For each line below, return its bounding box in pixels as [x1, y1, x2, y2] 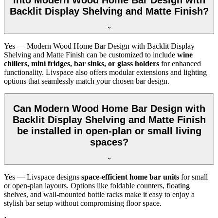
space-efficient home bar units [81, 173, 179, 182]
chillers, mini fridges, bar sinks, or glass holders [4, 59, 159, 68]
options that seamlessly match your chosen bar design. [4, 77, 169, 86]
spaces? [90, 136, 128, 147]
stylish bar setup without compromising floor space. [4, 199, 162, 208]
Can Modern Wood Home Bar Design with [13, 103, 205, 114]
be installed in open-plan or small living [17, 125, 201, 136]
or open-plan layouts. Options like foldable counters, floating [4, 182, 190, 190]
